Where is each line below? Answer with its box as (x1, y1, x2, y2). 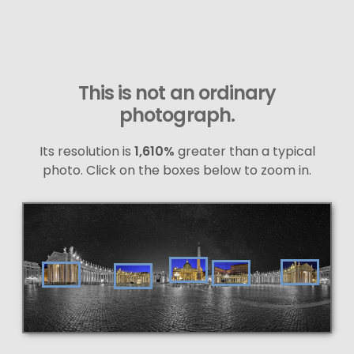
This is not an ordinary (78, 80, 276, 106)
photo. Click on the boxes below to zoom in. (43, 161, 311, 179)
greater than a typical (174, 142, 315, 160)
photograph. (119, 102, 235, 128)
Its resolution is (39, 142, 134, 160)
